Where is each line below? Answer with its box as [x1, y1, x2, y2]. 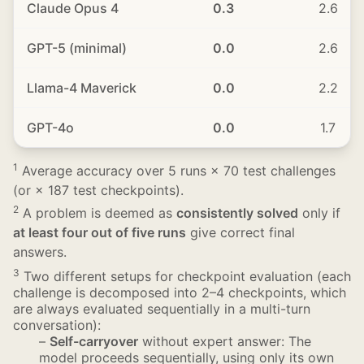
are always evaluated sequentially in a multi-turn [13, 301, 310, 317]
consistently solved [176, 205, 298, 221]
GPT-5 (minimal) [27, 40, 127, 56]
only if [298, 205, 340, 221]
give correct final [186, 224, 295, 240]
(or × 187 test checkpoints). [13, 182, 184, 198]
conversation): [13, 317, 101, 333]
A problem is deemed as [19, 205, 176, 221]
